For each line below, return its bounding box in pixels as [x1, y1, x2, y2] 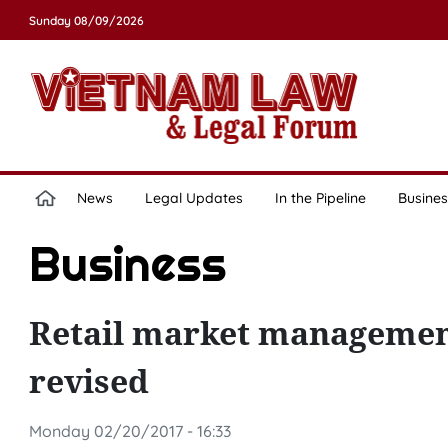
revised [28, 359, 149, 402]
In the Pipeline [274, 189, 366, 207]
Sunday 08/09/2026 [28, 13, 144, 28]
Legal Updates [144, 189, 243, 207]
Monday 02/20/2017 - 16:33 [28, 421, 231, 441]
